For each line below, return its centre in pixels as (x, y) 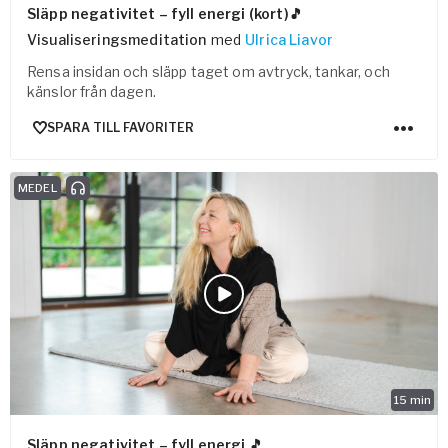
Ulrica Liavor (289, 39)
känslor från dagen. (91, 91)
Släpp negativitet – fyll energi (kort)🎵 (165, 13)
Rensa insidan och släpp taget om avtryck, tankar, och (208, 71)
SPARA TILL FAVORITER (120, 128)
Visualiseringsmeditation (117, 39)
